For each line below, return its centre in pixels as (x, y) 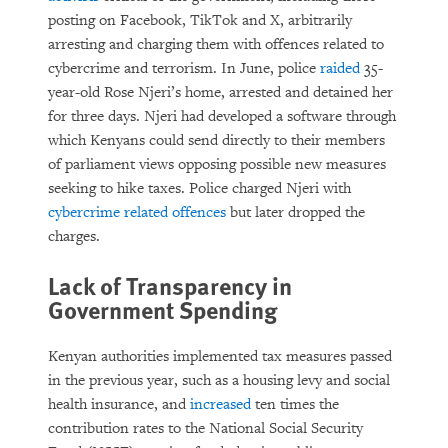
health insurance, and (119, 404)
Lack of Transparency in (170, 285)
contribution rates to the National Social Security (205, 428)
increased (220, 404)
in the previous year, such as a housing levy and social (219, 380)
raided (340, 68)
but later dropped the (295, 212)
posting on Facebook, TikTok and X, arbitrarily (200, 20)
